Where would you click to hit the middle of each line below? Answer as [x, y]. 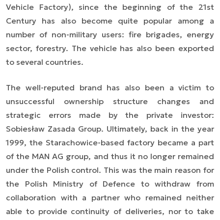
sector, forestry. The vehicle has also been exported [110, 48]
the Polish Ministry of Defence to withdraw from [110, 183]
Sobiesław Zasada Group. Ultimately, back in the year [110, 128]
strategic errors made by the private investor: [110, 115]
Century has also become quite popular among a [110, 20]
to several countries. [45, 62]
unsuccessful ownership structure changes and [110, 101]
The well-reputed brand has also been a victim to [110, 87]
